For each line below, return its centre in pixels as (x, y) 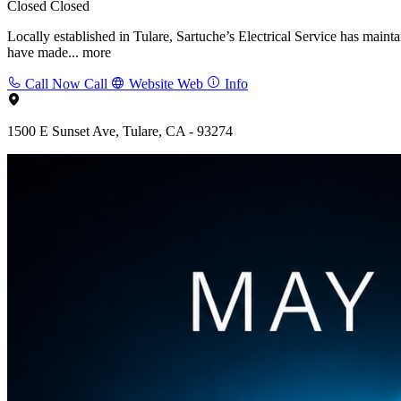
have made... (45, 52)
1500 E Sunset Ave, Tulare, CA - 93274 (120, 131)
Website (151, 83)
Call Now (53, 83)
